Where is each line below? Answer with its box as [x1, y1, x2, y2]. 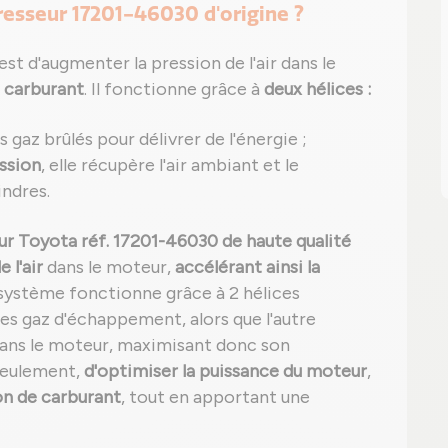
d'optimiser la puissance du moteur [84, 360, 367, 382]
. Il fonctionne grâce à [84, 78, 264, 100]
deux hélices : [264, 78, 371, 100]
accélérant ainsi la [175, 256, 320, 278]
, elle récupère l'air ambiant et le [41, 154, 299, 176]
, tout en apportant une [121, 386, 310, 408]
